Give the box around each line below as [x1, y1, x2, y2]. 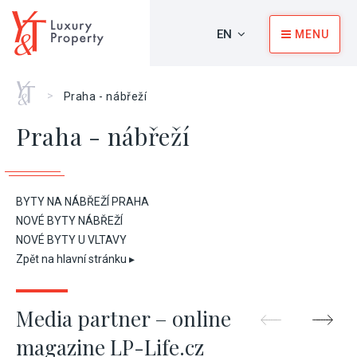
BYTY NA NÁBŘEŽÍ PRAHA [16, 195, 149, 208]
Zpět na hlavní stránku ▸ [16, 253, 135, 265]
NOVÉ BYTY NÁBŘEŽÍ [16, 214, 123, 227]
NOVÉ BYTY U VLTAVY [16, 233, 127, 246]
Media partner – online [16, 304, 231, 332]
